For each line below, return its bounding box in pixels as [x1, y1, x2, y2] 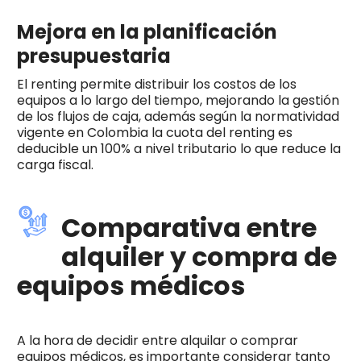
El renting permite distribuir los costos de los [16, 74, 297, 93]
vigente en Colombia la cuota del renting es [16, 122, 293, 142]
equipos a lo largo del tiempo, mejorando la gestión [16, 90, 339, 110]
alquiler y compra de [60, 238, 337, 275]
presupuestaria [16, 42, 171, 69]
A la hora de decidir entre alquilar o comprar [16, 330, 298, 350]
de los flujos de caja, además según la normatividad [16, 106, 339, 126]
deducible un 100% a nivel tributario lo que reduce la [16, 139, 341, 158]
